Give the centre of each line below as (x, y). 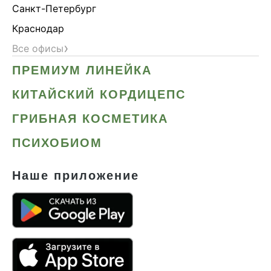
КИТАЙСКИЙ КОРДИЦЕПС (99, 94)
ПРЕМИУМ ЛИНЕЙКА (82, 70)
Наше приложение (76, 175)
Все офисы (38, 48)
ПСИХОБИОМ (57, 142)
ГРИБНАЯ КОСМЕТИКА (90, 118)
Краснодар (38, 28)
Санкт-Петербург (54, 8)
